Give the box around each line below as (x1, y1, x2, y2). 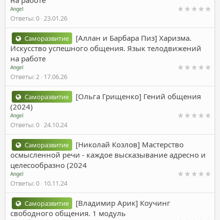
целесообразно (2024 (10, 160, 87, 170)
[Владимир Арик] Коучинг (76, 197, 171, 208)
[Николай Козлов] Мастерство (76, 139, 184, 149)
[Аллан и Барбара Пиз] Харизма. (76, 32, 192, 43)
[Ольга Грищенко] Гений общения (76, 91, 201, 101)
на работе (10, 53, 46, 63)
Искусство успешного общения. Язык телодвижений (10, 43, 201, 53)
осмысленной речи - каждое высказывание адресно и (10, 149, 206, 160)
